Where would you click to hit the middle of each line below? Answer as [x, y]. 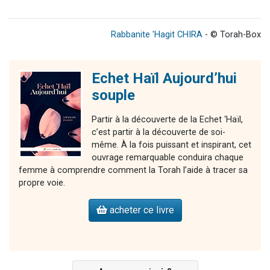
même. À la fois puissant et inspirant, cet [171, 145]
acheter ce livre [140, 210]
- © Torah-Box [232, 35]
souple [113, 96]
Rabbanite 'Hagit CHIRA [157, 35]
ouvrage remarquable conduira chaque [168, 158]
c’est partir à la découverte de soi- [159, 133]
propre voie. [42, 183]
